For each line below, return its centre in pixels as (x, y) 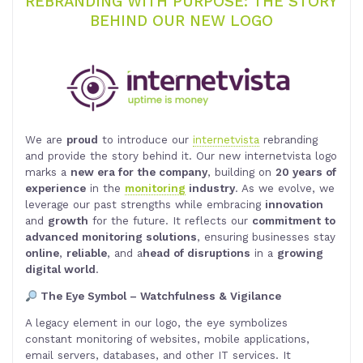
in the (105, 188)
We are (46, 140)
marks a (48, 172)
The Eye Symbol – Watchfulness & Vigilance (160, 296)
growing (300, 253)
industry (210, 188)
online (42, 253)
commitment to (294, 221)
